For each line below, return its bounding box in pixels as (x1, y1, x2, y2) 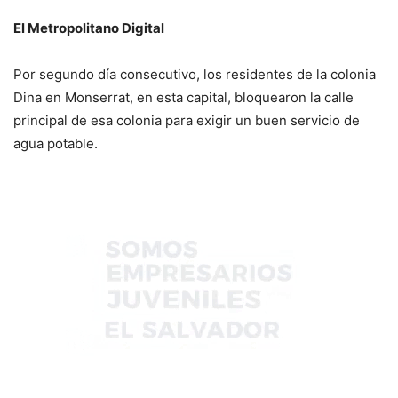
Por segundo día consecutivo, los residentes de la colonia (13, 65, 376, 83)
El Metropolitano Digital (13, 19, 164, 36)
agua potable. (13, 134, 98, 152)
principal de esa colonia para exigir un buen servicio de (13, 111, 360, 129)
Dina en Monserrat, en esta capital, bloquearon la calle (13, 88, 354, 106)
